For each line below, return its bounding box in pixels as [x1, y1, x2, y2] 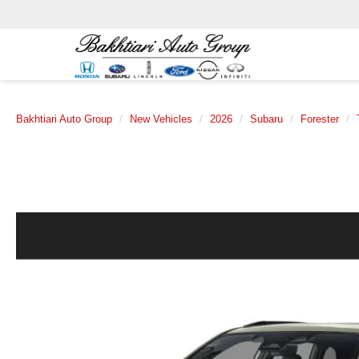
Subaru [250, 113, 283, 125]
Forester [301, 113, 339, 125]
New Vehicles [130, 113, 192, 125]
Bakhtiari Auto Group [16, 113, 112, 125]
